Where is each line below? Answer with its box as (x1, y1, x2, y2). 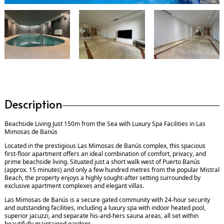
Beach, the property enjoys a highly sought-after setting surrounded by (4, 173, 200, 182)
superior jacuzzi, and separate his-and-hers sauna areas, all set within (4, 211, 198, 220)
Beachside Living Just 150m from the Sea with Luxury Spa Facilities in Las (4, 119, 205, 128)
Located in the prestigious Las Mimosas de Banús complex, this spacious (4, 141, 205, 150)
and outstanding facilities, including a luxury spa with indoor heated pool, (4, 203, 205, 212)
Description (4, 96, 62, 112)
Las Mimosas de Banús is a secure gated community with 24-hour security (4, 195, 210, 204)
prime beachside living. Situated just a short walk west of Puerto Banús (4, 157, 200, 166)
